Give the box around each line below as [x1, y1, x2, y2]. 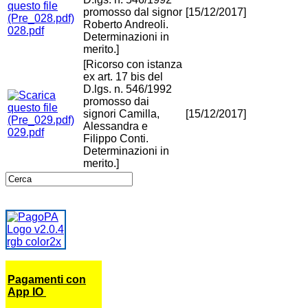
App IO [8, 286, 46, 298]
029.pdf [8, 126, 44, 139]
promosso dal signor [83, 6, 182, 19]
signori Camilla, [83, 108, 159, 120]
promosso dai [83, 96, 149, 108]
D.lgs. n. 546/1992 [83, 83, 172, 96]
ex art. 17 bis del [83, 71, 163, 83]
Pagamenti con [8, 274, 86, 286]
